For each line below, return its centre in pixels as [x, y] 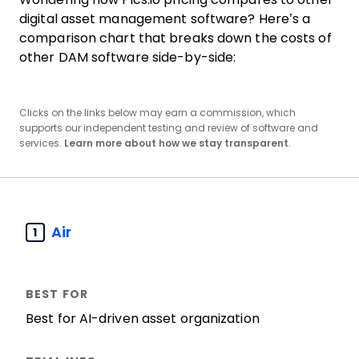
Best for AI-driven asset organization [143, 319]
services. [42, 143]
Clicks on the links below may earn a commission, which [157, 113]
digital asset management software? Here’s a [165, 19]
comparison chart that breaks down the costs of [175, 38]
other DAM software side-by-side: [128, 57]
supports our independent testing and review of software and [169, 128]
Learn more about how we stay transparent [176, 143]
